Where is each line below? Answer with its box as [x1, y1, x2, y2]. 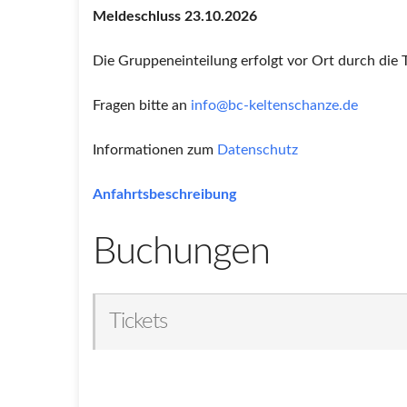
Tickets [109, 311, 167, 333]
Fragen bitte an [93, 98, 191, 113]
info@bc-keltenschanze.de [191, 98, 358, 113]
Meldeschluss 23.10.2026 [93, 9, 257, 24]
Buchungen [93, 233, 270, 271]
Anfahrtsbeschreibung [93, 187, 236, 202]
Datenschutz [217, 143, 298, 157]
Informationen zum [93, 143, 217, 157]
